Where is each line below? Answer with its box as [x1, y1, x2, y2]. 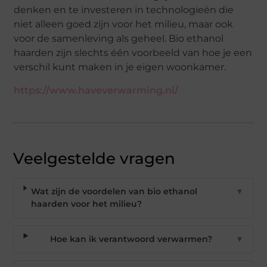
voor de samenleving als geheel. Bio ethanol [14, 32, 224, 44]
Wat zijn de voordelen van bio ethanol [30, 185, 197, 197]
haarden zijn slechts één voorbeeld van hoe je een [14, 46, 253, 58]
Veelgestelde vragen [13, 148, 176, 168]
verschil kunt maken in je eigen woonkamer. [14, 61, 226, 73]
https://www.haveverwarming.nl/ [14, 84, 179, 96]
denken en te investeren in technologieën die [14, 4, 234, 15]
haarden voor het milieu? [30, 198, 142, 209]
